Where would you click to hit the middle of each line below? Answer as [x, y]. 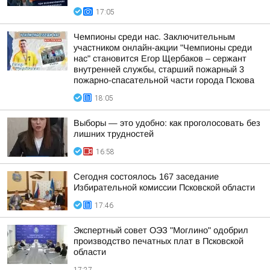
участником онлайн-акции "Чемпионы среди [163, 48]
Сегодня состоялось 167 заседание [146, 177]
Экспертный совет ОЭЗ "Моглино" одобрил [161, 230]
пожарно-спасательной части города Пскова [164, 80]
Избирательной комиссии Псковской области [164, 187]
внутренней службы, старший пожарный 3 [159, 69]
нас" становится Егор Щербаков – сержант [160, 58]
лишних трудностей [114, 134]
